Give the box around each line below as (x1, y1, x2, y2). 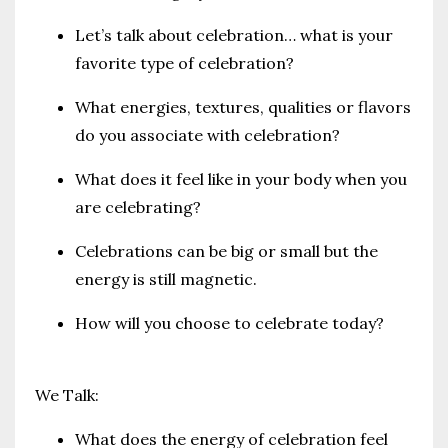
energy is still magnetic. (75, 268, 257, 289)
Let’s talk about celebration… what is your (75, 24, 393, 45)
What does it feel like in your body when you (75, 168, 407, 189)
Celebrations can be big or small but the (75, 240, 378, 261)
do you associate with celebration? (75, 124, 340, 145)
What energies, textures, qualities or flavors (75, 96, 411, 117)
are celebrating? (75, 196, 201, 217)
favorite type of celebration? (75, 52, 298, 73)
